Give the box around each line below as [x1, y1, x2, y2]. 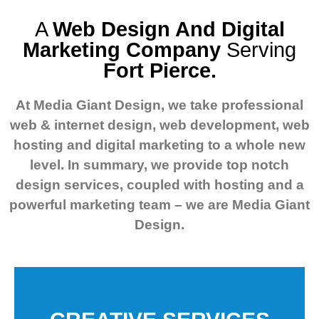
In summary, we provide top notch [68, 157, 289, 173]
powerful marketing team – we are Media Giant [9, 197, 310, 213]
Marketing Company [23, 38, 221, 62]
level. [30, 157, 68, 173]
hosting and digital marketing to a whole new [14, 137, 305, 153]
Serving [221, 38, 296, 62]
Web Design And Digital [52, 18, 285, 41]
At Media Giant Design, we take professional [16, 98, 303, 113]
